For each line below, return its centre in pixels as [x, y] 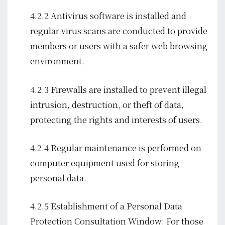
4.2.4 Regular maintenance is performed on [116, 147]
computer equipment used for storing [105, 162]
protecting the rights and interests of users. [116, 119]
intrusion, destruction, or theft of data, [107, 104]
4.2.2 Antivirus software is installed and [108, 16]
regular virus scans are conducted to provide [119, 31]
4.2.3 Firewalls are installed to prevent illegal [118, 89]
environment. [57, 61]
